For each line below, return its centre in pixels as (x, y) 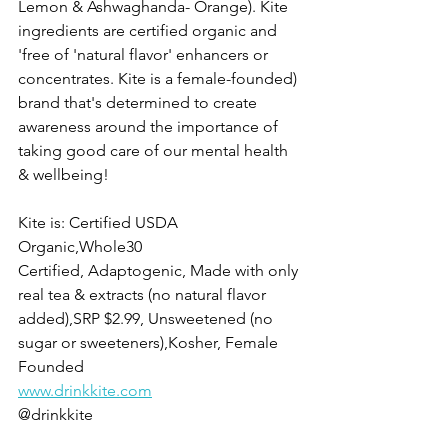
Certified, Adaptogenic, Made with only (160, 270)
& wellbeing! (65, 174)
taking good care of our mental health (155, 150)
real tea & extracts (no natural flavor (144, 294)
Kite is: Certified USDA (100, 222)
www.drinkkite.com (85, 390)
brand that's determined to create (139, 102)
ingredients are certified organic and (149, 30)
